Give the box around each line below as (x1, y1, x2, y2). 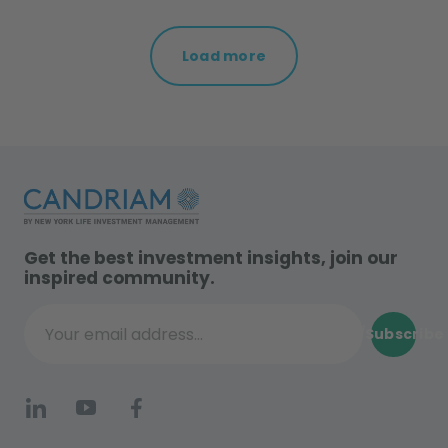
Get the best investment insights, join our (24, 246, 398, 271)
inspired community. (24, 266, 215, 291)
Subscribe (364, 324, 445, 345)
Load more (181, 46, 267, 67)
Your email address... (23, 334, 172, 355)
